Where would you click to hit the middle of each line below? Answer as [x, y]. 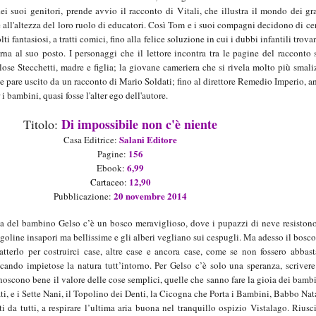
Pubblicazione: [84, 196]
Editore [162, 140]
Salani [133, 140]
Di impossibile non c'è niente [140, 124]
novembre [146, 196]
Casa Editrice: [92, 140]
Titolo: [43, 124]
